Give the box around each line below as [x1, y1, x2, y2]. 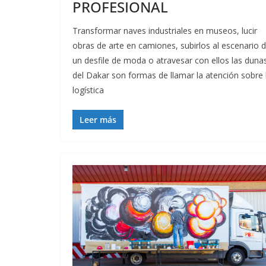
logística [72, 84, 104, 96]
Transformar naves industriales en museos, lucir [72, 25, 257, 37]
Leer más [80, 114, 116, 126]
